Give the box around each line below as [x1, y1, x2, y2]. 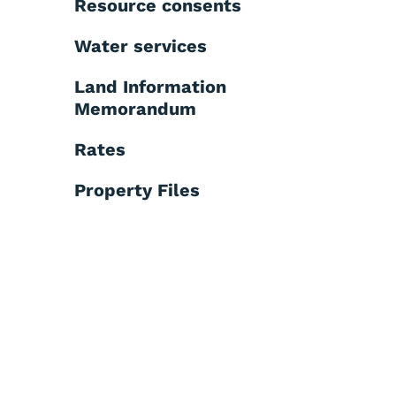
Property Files [74, 179, 200, 201]
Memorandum [74, 97, 196, 119]
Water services [74, 34, 207, 57]
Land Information [74, 75, 226, 97]
